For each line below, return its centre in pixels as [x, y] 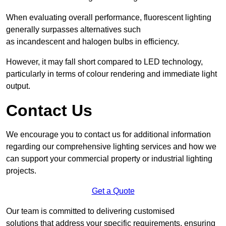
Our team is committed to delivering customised [90, 211]
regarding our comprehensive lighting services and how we [111, 147]
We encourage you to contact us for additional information [108, 135]
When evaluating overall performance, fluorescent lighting [109, 18]
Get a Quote [113, 191]
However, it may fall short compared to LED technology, [104, 62]
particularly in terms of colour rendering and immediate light [111, 74]
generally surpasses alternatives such [73, 30]
